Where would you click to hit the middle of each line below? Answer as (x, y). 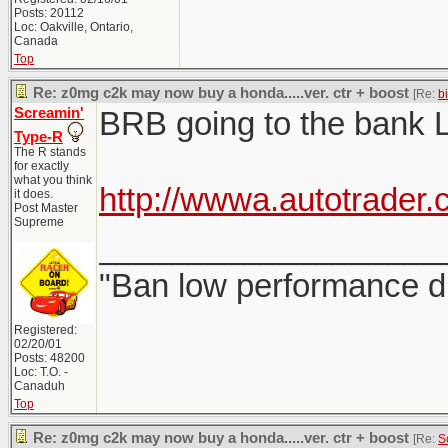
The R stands (50, 152)
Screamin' (49, 113)
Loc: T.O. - (41, 372)
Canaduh (39, 386)
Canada (36, 41)
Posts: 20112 (49, 13)
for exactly (41, 166)
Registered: (45, 330)
